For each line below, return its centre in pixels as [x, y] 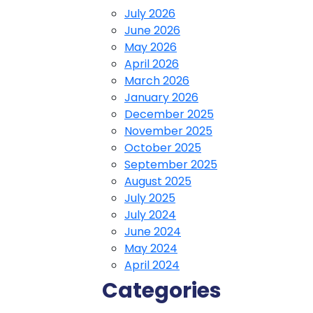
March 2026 [157, 81]
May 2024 [151, 248]
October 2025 [163, 148]
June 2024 [153, 232]
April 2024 [152, 265]
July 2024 [150, 215]
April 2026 [152, 64]
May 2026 [151, 47]
